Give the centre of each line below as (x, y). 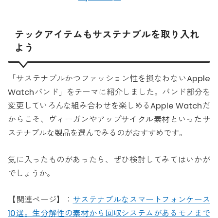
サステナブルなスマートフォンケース (141, 200)
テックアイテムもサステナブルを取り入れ (107, 34)
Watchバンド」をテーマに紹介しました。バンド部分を (109, 92)
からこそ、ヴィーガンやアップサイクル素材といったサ (109, 120)
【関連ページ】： (40, 200)
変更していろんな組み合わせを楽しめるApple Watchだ (109, 106)
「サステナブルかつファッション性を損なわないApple (109, 79)
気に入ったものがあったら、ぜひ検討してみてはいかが (109, 160)
